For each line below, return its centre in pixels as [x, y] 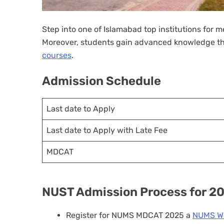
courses [57, 55]
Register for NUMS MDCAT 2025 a [129, 215]
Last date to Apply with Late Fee [107, 130]
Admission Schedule [101, 81]
